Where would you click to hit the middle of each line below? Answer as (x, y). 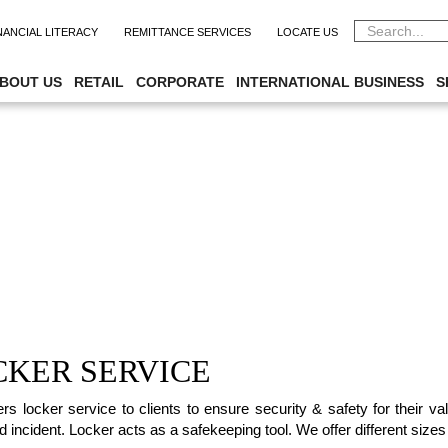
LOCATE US (307, 32)
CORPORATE (180, 82)
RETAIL (99, 82)
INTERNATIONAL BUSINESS (330, 82)
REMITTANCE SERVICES (187, 32)
